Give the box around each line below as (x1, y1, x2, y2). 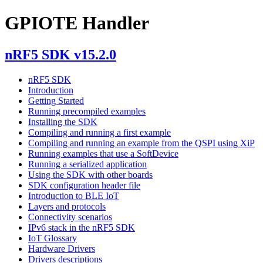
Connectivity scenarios (28, 211, 112, 222)
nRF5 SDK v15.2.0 (5, 46, 116, 62)
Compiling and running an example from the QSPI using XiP (28, 137, 255, 148)
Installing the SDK (28, 116, 97, 127)
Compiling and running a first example (28, 127, 171, 137)
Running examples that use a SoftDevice (28, 148, 178, 159)
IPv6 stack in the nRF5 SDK (28, 222, 135, 232)
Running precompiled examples (28, 106, 146, 116)
